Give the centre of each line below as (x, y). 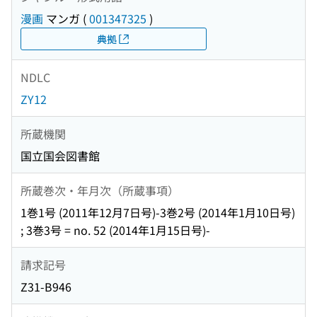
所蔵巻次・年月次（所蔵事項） (100, 190)
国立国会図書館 (60, 156)
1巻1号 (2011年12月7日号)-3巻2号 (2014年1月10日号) (158, 213)
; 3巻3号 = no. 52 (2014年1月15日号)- (115, 230)
